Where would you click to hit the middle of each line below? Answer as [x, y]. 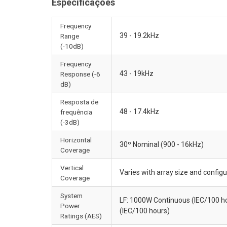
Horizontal [76, 140]
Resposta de [79, 102]
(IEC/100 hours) [145, 211]
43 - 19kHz [137, 73]
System [71, 195]
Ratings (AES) [81, 216]
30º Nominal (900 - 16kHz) [162, 144]
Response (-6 [80, 74]
